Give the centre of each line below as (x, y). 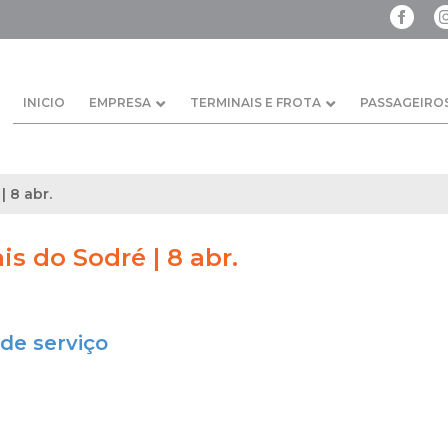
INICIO (44, 102)
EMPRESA (120, 102)
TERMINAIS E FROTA (255, 102)
